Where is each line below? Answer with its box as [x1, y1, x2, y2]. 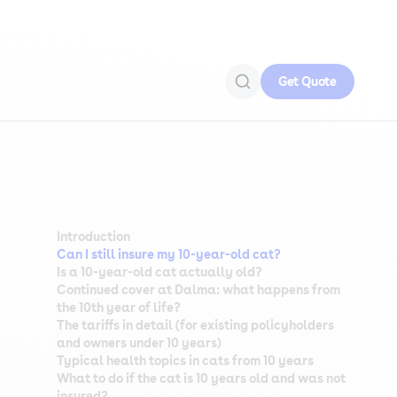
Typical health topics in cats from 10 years [57, 354, 314, 368]
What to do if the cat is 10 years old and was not [57, 371, 346, 385]
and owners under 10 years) [57, 336, 221, 350]
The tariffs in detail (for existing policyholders [57, 318, 334, 332]
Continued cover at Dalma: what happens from [57, 283, 340, 297]
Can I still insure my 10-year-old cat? [57, 247, 281, 261]
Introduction [57, 230, 130, 244]
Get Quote [277, 74, 337, 89]
